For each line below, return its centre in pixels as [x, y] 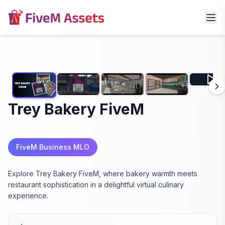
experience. [28, 196]
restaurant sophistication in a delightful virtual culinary [96, 185]
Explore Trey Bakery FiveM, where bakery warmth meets [103, 174]
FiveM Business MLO [53, 147]
